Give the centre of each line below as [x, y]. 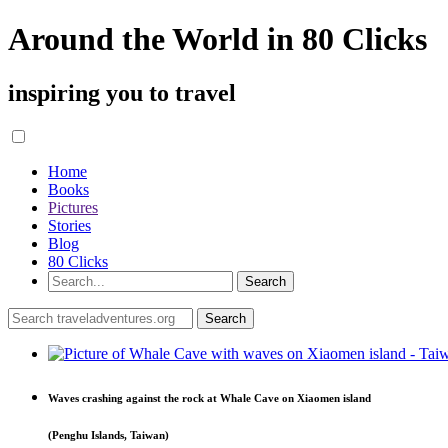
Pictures [73, 207]
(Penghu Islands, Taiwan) [108, 434]
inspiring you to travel [122, 92]
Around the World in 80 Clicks [217, 39]
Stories [69, 225]
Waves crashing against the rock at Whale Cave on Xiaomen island [209, 397]
